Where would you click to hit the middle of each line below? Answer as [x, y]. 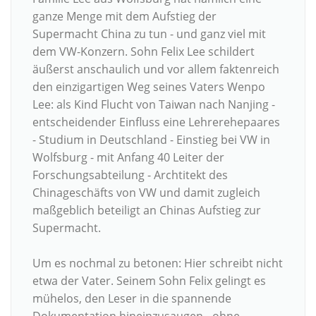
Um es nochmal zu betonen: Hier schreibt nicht [158, 263]
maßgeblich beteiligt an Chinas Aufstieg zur [147, 211]
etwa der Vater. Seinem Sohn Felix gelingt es [149, 281]
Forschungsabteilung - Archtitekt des [130, 175]
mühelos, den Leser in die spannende [132, 299]
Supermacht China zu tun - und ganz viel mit [149, 34]
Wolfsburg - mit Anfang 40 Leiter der [128, 158]
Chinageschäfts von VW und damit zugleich [146, 193]
